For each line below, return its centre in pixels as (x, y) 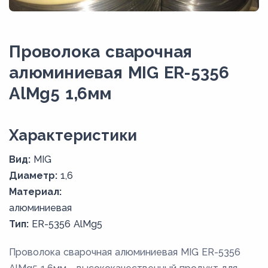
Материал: (35, 192)
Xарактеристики (73, 135)
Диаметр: (33, 176)
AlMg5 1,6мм (60, 94)
